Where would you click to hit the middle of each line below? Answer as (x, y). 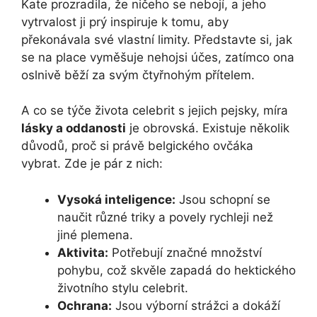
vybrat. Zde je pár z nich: (92, 164)
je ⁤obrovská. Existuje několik (208, 128)
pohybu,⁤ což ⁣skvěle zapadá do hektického (177, 270)
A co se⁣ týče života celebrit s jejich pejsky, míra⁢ (155, 111)
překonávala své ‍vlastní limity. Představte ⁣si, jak (157, 39)
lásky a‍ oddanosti (74, 128)
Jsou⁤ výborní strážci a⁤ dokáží (196, 305)
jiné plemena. (95, 235)
